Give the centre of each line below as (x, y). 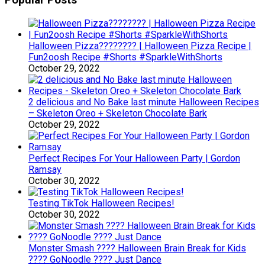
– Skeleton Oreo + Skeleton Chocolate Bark (118, 113)
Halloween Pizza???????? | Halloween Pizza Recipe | (140, 46)
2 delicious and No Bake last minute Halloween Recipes (144, 102)
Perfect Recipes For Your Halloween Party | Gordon (134, 158)
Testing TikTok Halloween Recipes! (101, 203)
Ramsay (45, 169)
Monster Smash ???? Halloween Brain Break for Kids (137, 248)
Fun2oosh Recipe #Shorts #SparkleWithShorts (125, 57)
